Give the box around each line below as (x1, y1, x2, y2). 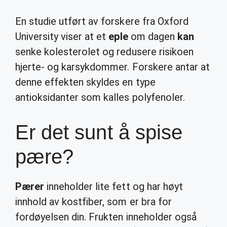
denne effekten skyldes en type (15, 76, 156, 88)
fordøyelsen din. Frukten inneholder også (15, 211, 197, 223)
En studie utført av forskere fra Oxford (15, 15, 188, 27)
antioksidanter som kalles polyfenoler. (15, 91, 185, 103)
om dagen (128, 30, 177, 43)
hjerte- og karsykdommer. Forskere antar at (15, 61, 210, 73)
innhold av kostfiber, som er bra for (15, 196, 172, 208)
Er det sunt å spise (15, 121, 182, 143)
